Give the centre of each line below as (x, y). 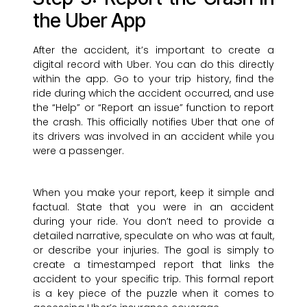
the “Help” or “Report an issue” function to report (153, 108)
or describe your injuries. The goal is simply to (153, 250)
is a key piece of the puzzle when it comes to (153, 294)
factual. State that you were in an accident (153, 207)
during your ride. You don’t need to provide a (153, 222)
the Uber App (89, 21)
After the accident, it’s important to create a (153, 50)
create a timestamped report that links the (153, 265)
